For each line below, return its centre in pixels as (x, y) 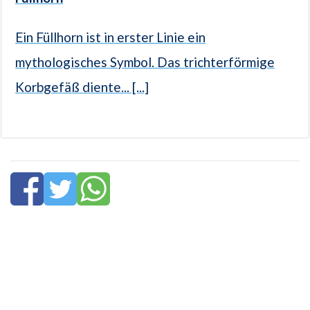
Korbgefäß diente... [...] (82, 87)
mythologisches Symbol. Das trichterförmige (145, 62)
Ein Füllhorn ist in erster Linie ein (110, 37)
